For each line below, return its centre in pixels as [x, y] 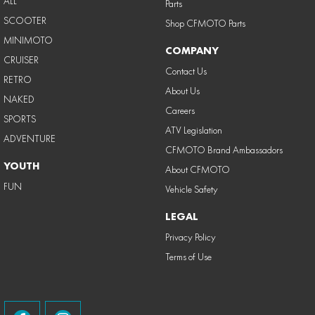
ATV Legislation [193, 130]
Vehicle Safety [191, 189]
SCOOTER [25, 20]
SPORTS [20, 118]
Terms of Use [188, 256]
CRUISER [21, 59]
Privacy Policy [190, 237]
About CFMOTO [197, 169]
